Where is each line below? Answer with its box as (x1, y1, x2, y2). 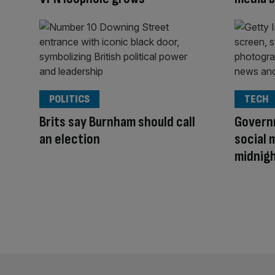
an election (39, 130, 100, 148)
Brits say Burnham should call (39, 112, 195, 131)
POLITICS (49, 92, 90, 106)
